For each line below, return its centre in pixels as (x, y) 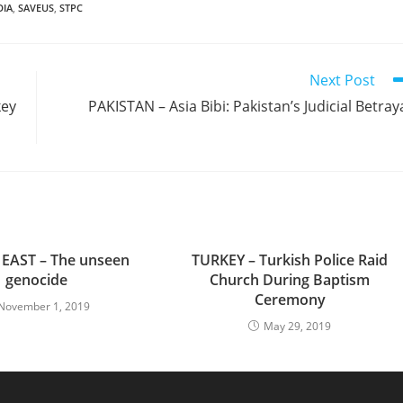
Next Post (342, 80)
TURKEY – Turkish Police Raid (290, 260)
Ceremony (290, 300)
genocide (36, 280)
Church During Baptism (290, 280)
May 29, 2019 (298, 326)
